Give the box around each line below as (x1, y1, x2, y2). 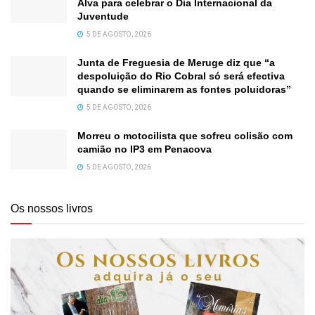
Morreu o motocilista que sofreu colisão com (77, 129, 292, 141)
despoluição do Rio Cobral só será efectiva (77, 70, 285, 82)
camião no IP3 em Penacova (77, 143, 212, 155)
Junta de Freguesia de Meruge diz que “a (77, 56, 275, 68)
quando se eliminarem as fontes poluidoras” (77, 83, 291, 95)
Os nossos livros (11, 202, 93, 214)
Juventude (77, 10, 129, 22)
